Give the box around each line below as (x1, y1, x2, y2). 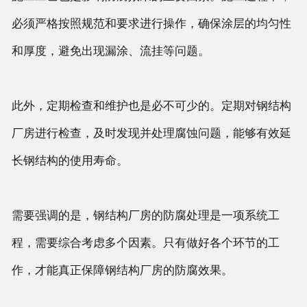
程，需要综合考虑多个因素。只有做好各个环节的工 (11, 236, 280, 249)
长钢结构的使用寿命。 (11, 153, 128, 167)
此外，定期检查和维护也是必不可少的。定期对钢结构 (11, 99, 291, 112)
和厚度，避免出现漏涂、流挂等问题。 (11, 44, 210, 58)
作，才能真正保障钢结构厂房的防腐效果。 (11, 263, 233, 277)
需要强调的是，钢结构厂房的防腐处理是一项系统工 (11, 208, 280, 222)
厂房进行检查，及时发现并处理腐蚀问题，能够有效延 (11, 126, 291, 140)
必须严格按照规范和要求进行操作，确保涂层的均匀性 (11, 16, 291, 30)
